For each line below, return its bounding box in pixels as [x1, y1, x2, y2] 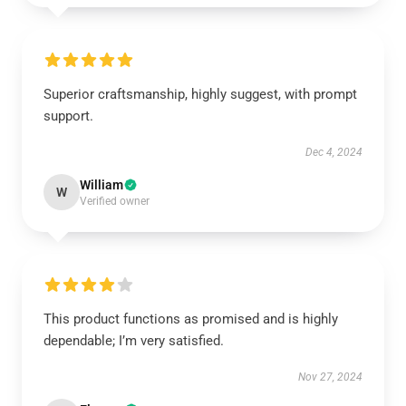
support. [43, 108, 93, 124]
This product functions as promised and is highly [43, 311, 338, 327]
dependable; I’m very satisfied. [43, 333, 224, 349]
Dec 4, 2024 [305, 146, 362, 159]
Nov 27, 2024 [298, 371, 362, 383]
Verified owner [80, 195, 150, 208]
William [80, 178, 123, 192]
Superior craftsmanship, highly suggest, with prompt [43, 86, 357, 102]
